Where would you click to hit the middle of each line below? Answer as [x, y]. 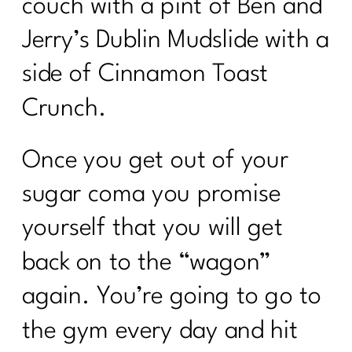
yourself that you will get [152, 229]
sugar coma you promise [152, 195]
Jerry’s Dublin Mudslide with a [176, 41]
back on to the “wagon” [147, 263]
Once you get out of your [155, 160]
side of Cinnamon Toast [145, 75]
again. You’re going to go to [172, 297]
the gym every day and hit [160, 331]
